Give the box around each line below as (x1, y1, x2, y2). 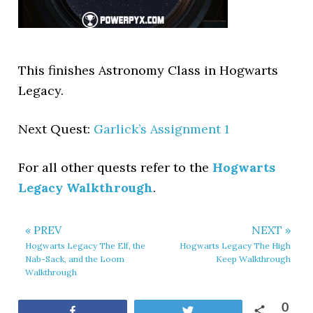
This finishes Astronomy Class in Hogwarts (18, 62, 279, 78)
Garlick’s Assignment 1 (94, 121, 230, 137)
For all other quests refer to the (18, 159, 213, 175)
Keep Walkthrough (215, 254, 291, 264)
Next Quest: (18, 121, 94, 137)
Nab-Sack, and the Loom (25, 254, 125, 264)
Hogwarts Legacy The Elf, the (25, 240, 146, 251)
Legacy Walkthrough (18, 180, 154, 196)
